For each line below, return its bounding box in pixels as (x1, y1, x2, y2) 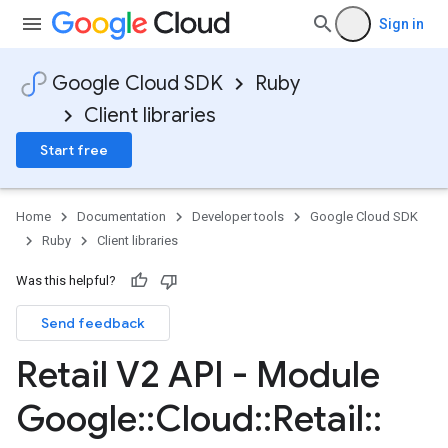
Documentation (77, 209, 166, 224)
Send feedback (41, 314, 145, 332)
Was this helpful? (16, 273, 116, 288)
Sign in (379, 16, 424, 32)
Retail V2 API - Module (16, 352, 380, 397)
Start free (40, 141, 108, 159)
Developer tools (192, 209, 284, 224)
